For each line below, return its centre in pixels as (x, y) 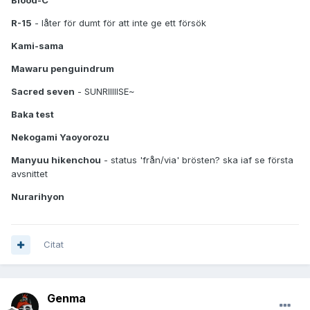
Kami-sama (37, 46)
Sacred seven (43, 92)
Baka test (33, 115)
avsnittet (29, 174)
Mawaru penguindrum (63, 69)
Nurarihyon (38, 197)
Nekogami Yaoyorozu (60, 137)
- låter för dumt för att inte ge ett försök (119, 23)
